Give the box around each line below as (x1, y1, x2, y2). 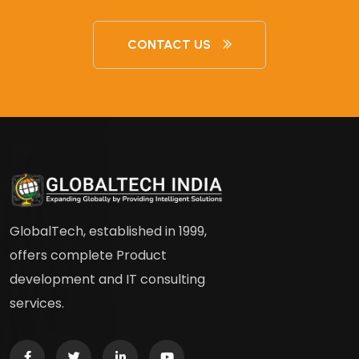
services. (10, 294, 64, 313)
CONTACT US (127, 36, 211, 52)
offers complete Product (10, 246, 167, 265)
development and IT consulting (10, 270, 205, 289)
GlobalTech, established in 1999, (10, 222, 207, 241)
